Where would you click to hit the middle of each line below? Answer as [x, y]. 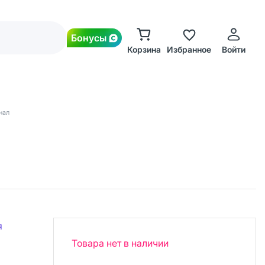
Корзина [144, 49]
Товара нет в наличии [120, 243]
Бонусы [89, 38]
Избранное [189, 49]
